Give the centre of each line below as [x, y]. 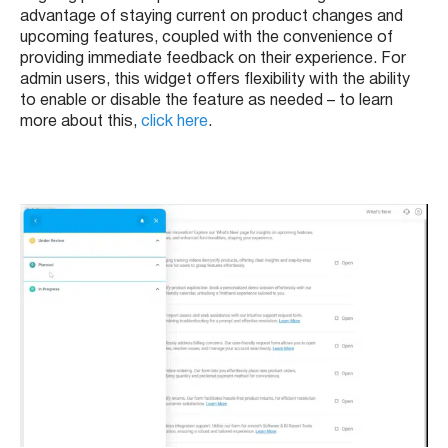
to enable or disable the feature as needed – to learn [206, 101]
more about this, [80, 122]
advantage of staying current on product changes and [211, 17]
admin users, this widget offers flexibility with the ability [215, 80]
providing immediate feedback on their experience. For [213, 59]
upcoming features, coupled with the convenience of [206, 38]
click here [174, 122]
